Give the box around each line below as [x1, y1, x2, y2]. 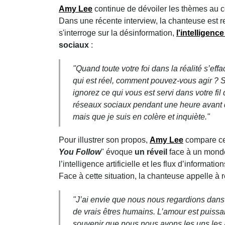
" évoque [101, 147, 135, 156]
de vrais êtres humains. [73, 207, 157, 216]
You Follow [59, 147, 101, 156]
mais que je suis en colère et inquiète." [73, 112, 210, 121]
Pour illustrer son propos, [59, 135, 150, 144]
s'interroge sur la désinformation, [59, 28, 176, 37]
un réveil [135, 147, 167, 156]
